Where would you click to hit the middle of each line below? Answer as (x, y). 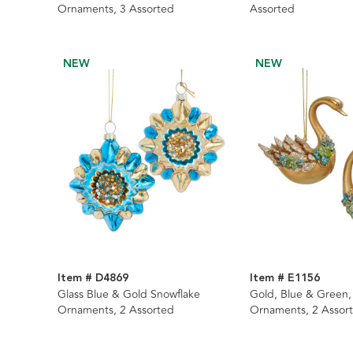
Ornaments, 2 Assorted (116, 310)
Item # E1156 (284, 279)
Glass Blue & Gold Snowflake (129, 295)
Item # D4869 (93, 279)
